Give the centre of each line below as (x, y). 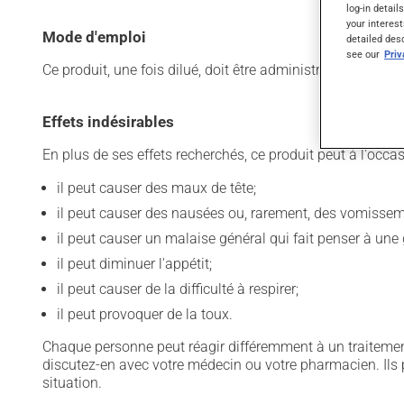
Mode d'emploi (94, 37)
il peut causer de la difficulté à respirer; (178, 289)
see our (363, 54)
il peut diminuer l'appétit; (134, 264)
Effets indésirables (108, 122)
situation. (72, 383)
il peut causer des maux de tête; (156, 188)
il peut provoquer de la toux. (145, 314)
